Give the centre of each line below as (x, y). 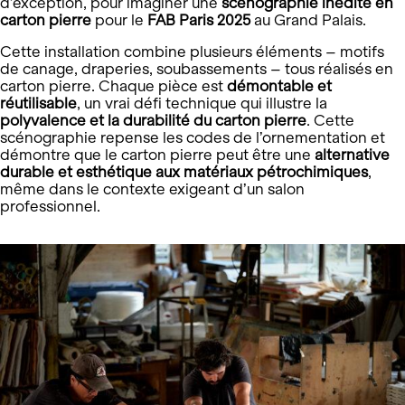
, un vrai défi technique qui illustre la (202, 104)
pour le (119, 20)
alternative (352, 155)
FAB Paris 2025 (199, 20)
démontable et (279, 86)
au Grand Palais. (308, 20)
